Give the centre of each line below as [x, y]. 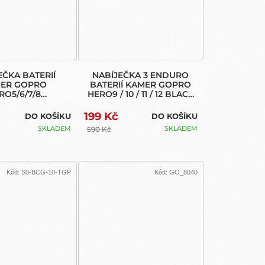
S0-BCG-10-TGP [46, 172]
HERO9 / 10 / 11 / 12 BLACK [140, 94]
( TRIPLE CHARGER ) [140, 103]
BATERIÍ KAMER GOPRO [141, 84]
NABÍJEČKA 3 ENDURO [141, 75]
